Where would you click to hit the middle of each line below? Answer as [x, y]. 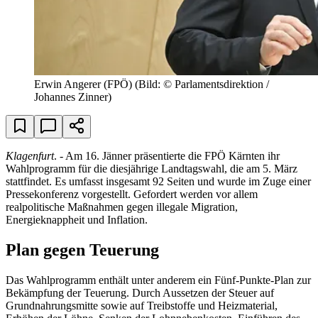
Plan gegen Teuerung [82, 250]
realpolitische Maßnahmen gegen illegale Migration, [122, 207]
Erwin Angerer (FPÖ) [83, 84]
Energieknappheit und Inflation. [77, 219]
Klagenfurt [30, 155]
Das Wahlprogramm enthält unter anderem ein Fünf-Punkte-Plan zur [158, 280]
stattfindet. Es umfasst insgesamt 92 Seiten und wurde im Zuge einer [158, 181]
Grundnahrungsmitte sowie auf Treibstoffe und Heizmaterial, [142, 305]
